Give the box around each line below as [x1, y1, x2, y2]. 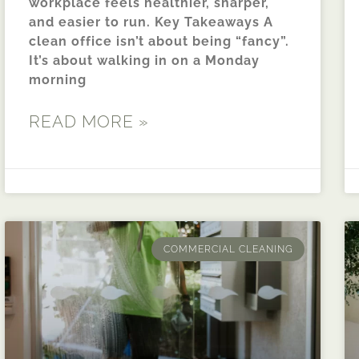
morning [29, 71, 87, 87]
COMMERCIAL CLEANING [163, 243, 293, 255]
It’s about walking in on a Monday [29, 52, 260, 68]
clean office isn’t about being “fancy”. [29, 33, 289, 49]
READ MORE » [29, 111, 149, 131]
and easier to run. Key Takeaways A [29, 14, 273, 30]
